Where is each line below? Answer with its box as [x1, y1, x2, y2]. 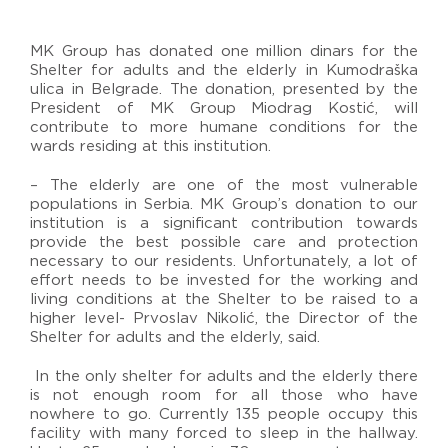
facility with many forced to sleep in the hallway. [30, 425, 418, 441]
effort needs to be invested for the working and [30, 272, 418, 288]
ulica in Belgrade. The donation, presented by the [30, 81, 418, 97]
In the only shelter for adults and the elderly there [30, 368, 418, 384]
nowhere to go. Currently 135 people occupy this [30, 406, 418, 422]
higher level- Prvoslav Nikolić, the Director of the [30, 310, 418, 326]
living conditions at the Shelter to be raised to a [30, 291, 418, 307]
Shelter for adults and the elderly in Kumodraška [30, 62, 418, 78]
